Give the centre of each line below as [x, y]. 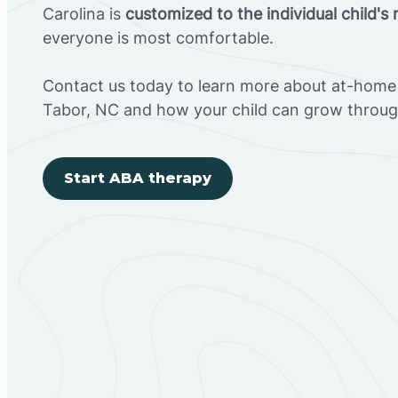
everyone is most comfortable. [158, 37]
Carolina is [84, 13]
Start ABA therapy [138, 178]
